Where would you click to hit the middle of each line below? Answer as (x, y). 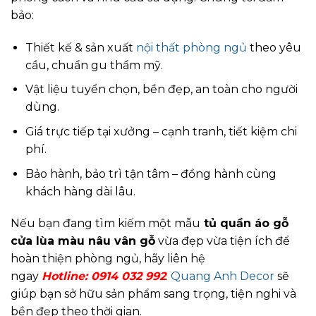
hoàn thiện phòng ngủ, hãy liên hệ (108, 259)
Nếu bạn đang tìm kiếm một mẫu (105, 224)
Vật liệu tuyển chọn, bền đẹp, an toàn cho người (161, 90)
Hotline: (66, 276)
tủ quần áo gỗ (244, 224)
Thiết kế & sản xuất (80, 47)
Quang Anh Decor (223, 276)
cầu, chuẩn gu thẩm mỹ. (94, 65)
